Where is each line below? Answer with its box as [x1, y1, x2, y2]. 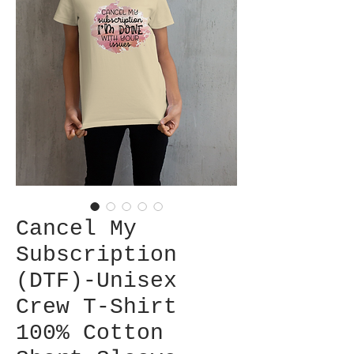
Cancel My [16, 217, 137, 241]
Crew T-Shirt [16, 295, 177, 319]
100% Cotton [16, 321, 164, 345]
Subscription [16, 243, 177, 267]
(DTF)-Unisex [16, 269, 177, 293]
